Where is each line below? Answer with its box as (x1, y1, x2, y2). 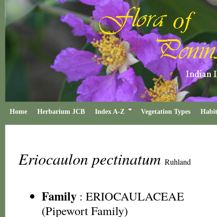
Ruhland (165, 156, 191, 167)
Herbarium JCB (37, 108, 85, 115)
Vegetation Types (141, 108, 190, 115)
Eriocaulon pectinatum (18, 148, 165, 169)
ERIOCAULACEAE (86, 188, 184, 204)
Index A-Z (95, 108, 124, 115)
